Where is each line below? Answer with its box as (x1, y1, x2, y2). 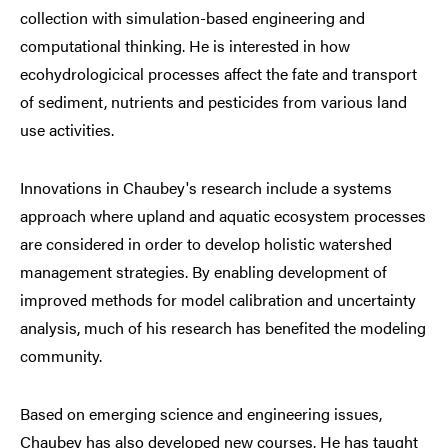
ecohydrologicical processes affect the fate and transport (20, 62, 417, 86)
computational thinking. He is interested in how (20, 34, 350, 58)
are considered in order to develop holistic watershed (20, 232, 392, 256)
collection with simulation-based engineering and (20, 6, 365, 30)
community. (20, 344, 102, 368)
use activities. (20, 118, 114, 142)
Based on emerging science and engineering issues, (20, 402, 382, 426)
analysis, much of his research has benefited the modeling (20, 316, 426, 340)
